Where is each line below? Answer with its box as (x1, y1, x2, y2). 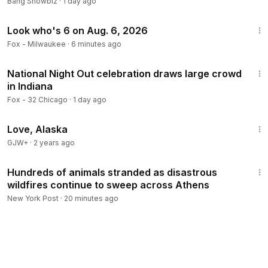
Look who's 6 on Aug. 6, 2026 (7, 25, 148, 36)
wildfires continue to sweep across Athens (7, 179, 209, 191)
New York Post (7, 194, 59, 203)
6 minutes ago (71, 39, 121, 48)
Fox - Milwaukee (7, 39, 66, 48)
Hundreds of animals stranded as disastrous (7, 166, 217, 178)
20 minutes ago (64, 194, 118, 203)
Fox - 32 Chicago (7, 95, 68, 104)
